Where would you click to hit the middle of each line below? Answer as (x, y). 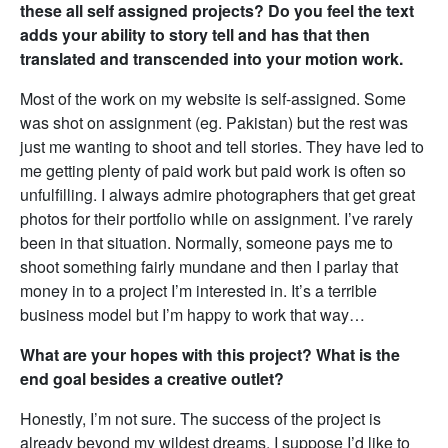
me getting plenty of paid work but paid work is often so (213, 171)
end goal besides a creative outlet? (152, 379)
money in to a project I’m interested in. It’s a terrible (198, 291)
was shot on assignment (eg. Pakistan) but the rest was (214, 123)
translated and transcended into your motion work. (211, 59)
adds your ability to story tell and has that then (195, 35)
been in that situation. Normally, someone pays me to (206, 243)
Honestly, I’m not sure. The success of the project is (200, 419)
